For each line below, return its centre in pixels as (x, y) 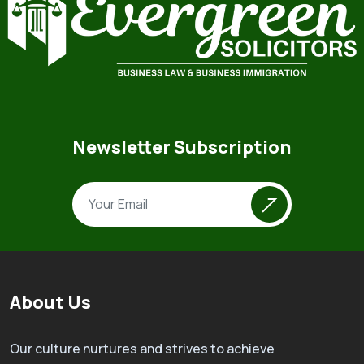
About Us (50, 302)
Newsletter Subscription (182, 147)
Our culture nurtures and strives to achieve (142, 348)
